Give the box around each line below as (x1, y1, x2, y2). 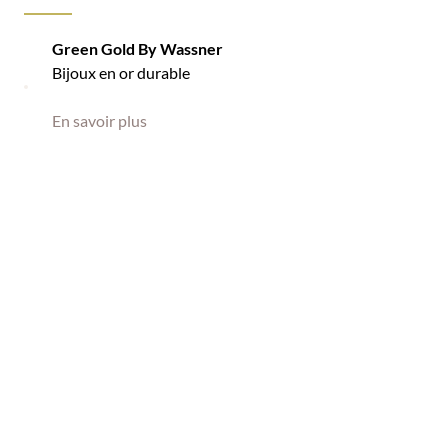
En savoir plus (52, 110, 147, 130)
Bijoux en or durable (52, 62, 190, 82)
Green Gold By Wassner (52, 38, 223, 58)
